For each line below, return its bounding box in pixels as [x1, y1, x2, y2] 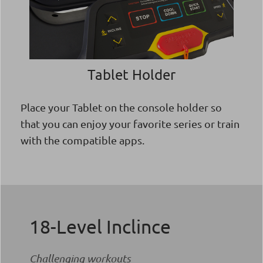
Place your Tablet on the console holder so [21, 101, 222, 113]
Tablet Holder [87, 66, 176, 83]
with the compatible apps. [21, 134, 144, 146]
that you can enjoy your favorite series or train [21, 117, 240, 130]
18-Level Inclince [29, 215, 171, 238]
